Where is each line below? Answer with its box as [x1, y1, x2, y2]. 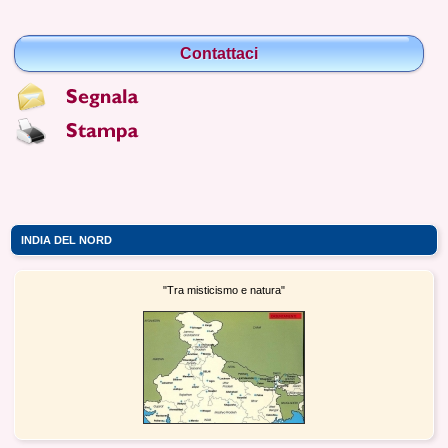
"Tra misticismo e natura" [163, 284, 285, 297]
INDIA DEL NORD [21, 234, 112, 247]
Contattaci [180, 45, 258, 63]
